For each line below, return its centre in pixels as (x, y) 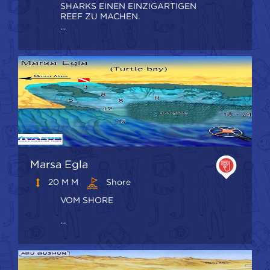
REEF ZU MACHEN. (100, 17)
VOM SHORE (87, 200)
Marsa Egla (59, 165)
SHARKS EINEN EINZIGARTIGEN (128, 6)
